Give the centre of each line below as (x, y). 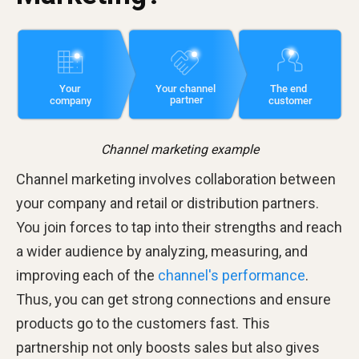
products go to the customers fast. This (143, 324)
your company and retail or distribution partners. (167, 204)
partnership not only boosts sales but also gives (168, 348)
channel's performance (232, 276)
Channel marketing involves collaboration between (176, 179)
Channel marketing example (179, 150)
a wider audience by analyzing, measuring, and (162, 252)
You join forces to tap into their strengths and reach (179, 228)
